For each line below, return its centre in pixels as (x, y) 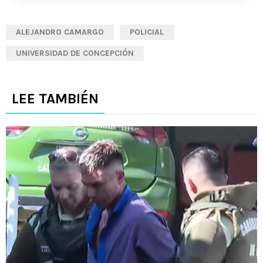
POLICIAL (147, 32)
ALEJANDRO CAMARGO (60, 32)
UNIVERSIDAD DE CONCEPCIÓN (75, 53)
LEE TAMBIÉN (55, 99)
